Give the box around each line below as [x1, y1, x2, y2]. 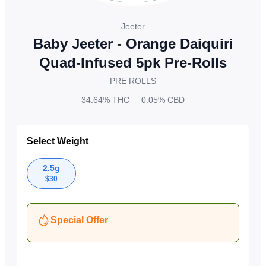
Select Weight [26, 136, 88, 146]
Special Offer [50, 215, 108, 225]
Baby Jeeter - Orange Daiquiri [33, 36, 233, 52]
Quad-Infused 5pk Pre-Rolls [39, 55, 227, 71]
